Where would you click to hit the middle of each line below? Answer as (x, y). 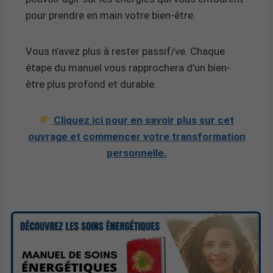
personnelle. (136, 153)
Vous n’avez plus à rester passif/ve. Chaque (125, 51)
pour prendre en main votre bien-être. (111, 15)
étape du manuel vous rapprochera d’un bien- (128, 67)
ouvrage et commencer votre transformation (136, 136)
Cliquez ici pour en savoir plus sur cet (144, 120)
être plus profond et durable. (91, 84)
